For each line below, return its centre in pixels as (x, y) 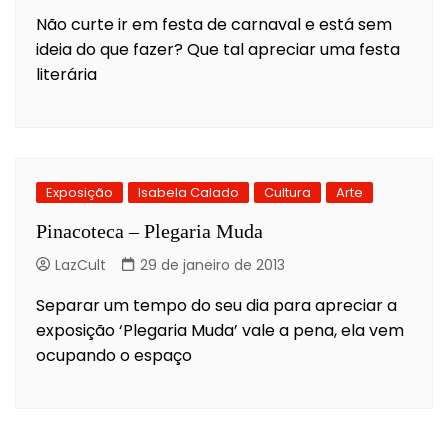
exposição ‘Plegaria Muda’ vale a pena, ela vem (220, 330)
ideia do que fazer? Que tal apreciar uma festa (218, 49)
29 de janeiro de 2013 (212, 264)
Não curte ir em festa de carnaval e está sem (214, 24)
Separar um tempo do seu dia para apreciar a (216, 305)
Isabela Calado (188, 192)
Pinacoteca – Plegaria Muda (149, 230)
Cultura (287, 192)
